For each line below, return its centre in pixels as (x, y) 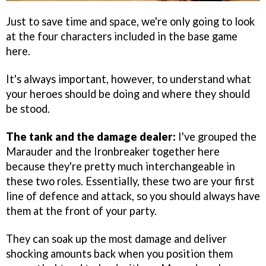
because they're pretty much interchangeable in (121, 166)
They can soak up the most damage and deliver (116, 238)
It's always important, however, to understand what (129, 79)
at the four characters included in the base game (122, 37)
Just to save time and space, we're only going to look (130, 22)
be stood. (28, 109)
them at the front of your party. (81, 211)
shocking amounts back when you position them (119, 253)
